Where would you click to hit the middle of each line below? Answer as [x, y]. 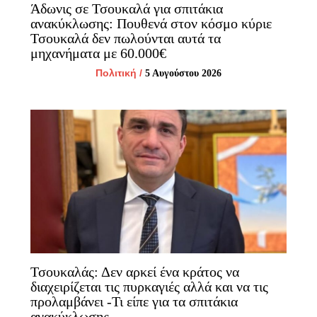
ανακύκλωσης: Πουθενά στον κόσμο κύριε [151, 23]
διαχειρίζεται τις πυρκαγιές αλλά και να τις [149, 287]
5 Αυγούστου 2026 [183, 73]
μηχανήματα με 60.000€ [98, 53]
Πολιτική [116, 73]
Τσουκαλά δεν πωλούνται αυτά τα [125, 38]
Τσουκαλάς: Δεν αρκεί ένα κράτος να [134, 272]
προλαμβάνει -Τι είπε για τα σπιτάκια [134, 302]
